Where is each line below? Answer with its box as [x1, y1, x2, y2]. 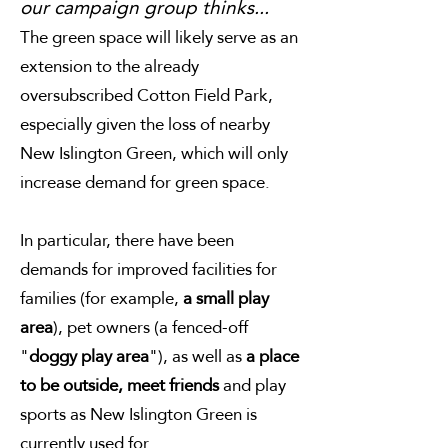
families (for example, [20, 283, 183, 314]
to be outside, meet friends [20, 370, 223, 401]
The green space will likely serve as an [20, 22, 298, 53]
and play [223, 370, 286, 401]
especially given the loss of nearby [20, 109, 270, 140]
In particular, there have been [20, 225, 234, 256]
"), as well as [149, 341, 246, 372]
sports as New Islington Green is [20, 399, 257, 430]
